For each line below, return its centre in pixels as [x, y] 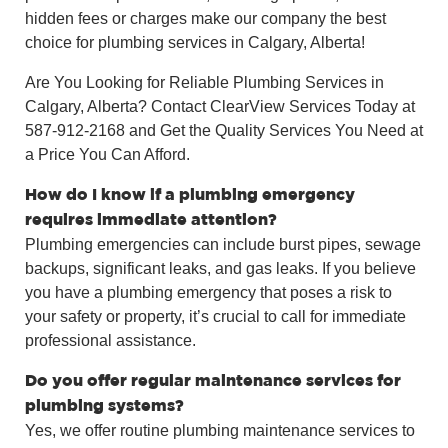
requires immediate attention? [151, 220]
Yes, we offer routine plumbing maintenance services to [220, 430]
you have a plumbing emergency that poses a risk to [208, 292]
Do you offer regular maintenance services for [213, 381]
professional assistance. [110, 340]
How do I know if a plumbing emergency [190, 195]
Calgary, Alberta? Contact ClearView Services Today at [220, 106]
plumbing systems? [104, 406]
